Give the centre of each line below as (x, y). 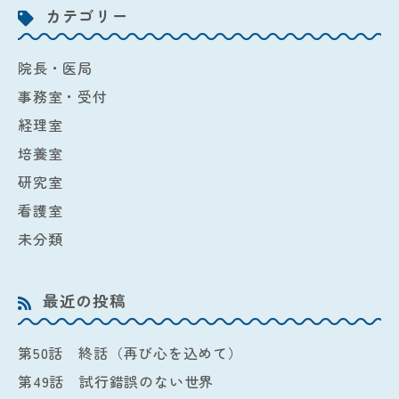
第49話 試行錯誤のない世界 (116, 381)
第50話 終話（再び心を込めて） (130, 353)
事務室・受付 (63, 96)
